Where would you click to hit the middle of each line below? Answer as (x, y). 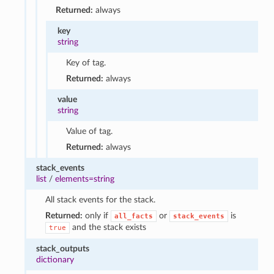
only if (96, 215)
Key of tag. (86, 62)
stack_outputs (63, 248)
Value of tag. (90, 131)
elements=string (85, 179)
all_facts (133, 216)
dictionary (55, 259)
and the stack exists (108, 227)
